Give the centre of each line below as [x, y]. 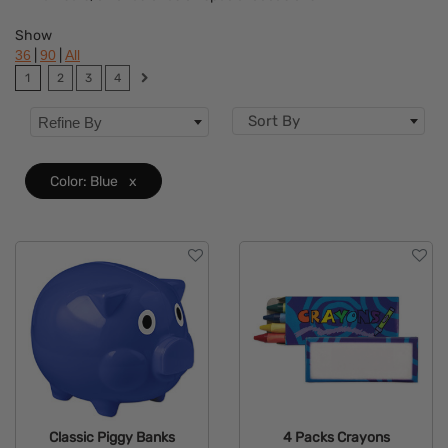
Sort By [274, 121]
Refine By [70, 123]
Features [69, 28]
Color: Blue [85, 181]
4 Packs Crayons [336, 437]
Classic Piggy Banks [112, 437]
